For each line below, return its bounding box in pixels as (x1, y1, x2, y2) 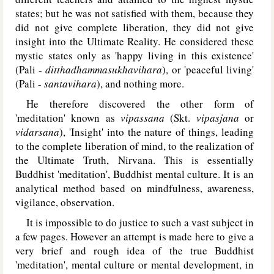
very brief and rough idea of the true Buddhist (15, 243, 254, 257)
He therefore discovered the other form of (15, 97, 254, 111)
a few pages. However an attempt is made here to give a (15, 229, 254, 243)
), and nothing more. (97, 76, 184, 91)
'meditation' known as (15, 111, 120, 125)
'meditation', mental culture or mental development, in (15, 257, 254, 272)
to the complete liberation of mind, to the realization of (15, 139, 254, 153)
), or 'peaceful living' (162, 62, 254, 76)
